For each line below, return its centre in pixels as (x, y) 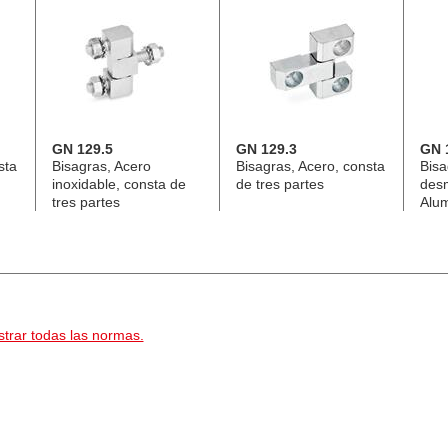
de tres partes (279, 183)
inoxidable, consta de (118, 183)
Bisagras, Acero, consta (310, 165)
